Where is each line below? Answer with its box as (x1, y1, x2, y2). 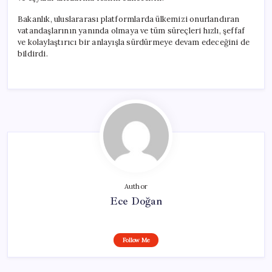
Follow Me (122, 236, 150, 244)
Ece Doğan (110, 194, 162, 208)
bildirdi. (18, 48, 48, 59)
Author (124, 182, 148, 191)
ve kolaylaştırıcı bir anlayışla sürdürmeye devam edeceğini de (18, 36, 250, 47)
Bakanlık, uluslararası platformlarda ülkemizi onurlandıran (18, 13, 240, 24)
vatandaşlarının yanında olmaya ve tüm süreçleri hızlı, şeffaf (18, 25, 245, 36)
